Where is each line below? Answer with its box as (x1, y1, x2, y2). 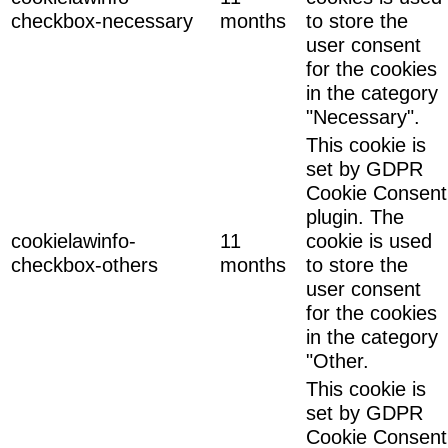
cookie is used (306, 229, 432, 252)
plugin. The (306, 205, 404, 228)
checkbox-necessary (11, 9, 193, 32)
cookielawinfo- (11, 229, 136, 252)
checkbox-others (11, 253, 158, 276)
